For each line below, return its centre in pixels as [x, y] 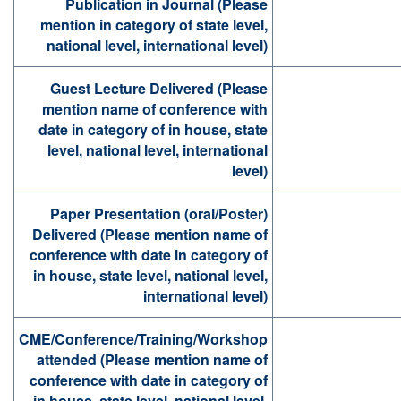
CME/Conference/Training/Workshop [143, 339]
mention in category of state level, [154, 25]
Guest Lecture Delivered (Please [159, 89]
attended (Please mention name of [152, 360]
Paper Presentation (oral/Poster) [159, 214]
